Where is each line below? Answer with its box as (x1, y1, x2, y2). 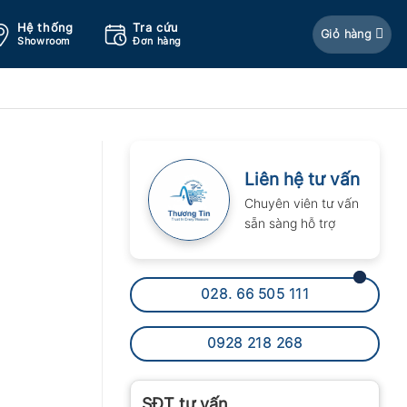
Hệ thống (17, 21, 74, 35)
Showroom (17, 35, 70, 48)
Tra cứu (133, 21, 178, 35)
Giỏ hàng (321, 26, 372, 41)
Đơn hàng (133, 35, 182, 48)
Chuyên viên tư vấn (244, 195, 359, 211)
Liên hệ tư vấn (244, 169, 360, 190)
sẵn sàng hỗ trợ (244, 215, 335, 231)
